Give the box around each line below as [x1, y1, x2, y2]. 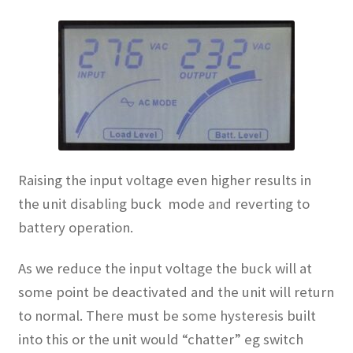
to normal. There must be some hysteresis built [17, 307, 316, 325]
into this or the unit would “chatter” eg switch [17, 330, 303, 349]
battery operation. [17, 217, 133, 236]
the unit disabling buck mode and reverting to [17, 194, 310, 213]
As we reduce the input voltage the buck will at [17, 259, 312, 278]
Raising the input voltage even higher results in [17, 170, 311, 189]
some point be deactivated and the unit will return [17, 283, 334, 302]
